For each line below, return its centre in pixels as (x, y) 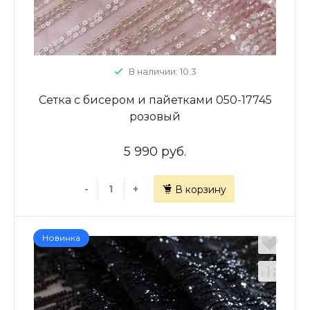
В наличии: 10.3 (162, 71)
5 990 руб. (155, 152)
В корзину (200, 190)
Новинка (61, 238)
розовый (155, 117)
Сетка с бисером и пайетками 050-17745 (155, 100)
